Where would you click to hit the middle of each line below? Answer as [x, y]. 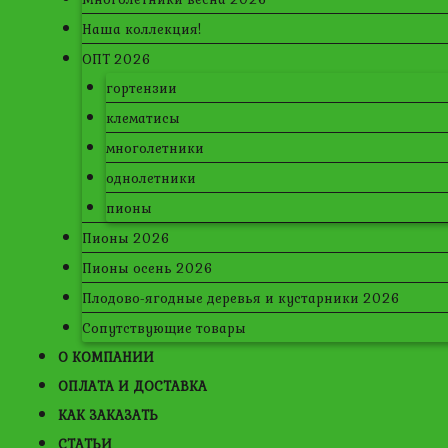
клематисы [143, 118]
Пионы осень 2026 [147, 268]
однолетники [151, 178]
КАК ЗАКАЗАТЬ [108, 415]
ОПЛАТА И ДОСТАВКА [132, 386]
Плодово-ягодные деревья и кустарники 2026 [241, 298]
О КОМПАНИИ [106, 357]
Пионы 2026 [126, 238]
